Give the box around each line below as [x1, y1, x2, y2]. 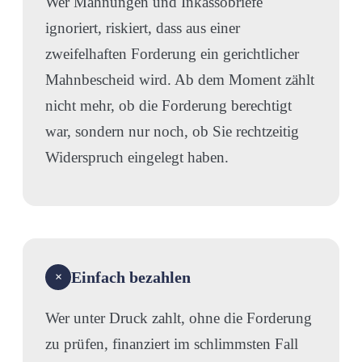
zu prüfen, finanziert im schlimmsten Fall [45, 335, 298, 352]
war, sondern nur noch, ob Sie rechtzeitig [45, 122, 299, 140]
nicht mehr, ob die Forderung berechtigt [45, 96, 292, 114]
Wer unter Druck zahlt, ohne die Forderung [45, 309, 312, 326]
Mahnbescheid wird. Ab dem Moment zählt [45, 70, 314, 88]
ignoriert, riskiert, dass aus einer [45, 19, 240, 36]
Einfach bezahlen [71, 267, 191, 286]
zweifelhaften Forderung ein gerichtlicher [45, 44, 299, 62]
